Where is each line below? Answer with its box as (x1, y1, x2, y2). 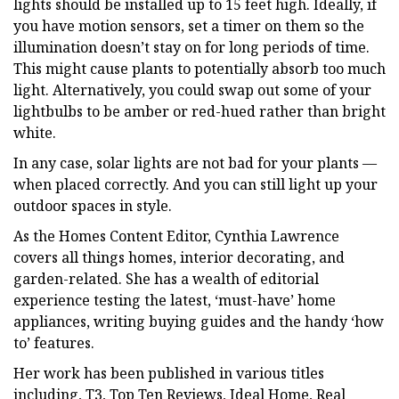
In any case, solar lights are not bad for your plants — (13, 152, 377, 173)
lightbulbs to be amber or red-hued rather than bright (13, 101, 386, 121)
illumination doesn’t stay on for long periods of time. (13, 37, 370, 57)
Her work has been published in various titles (13, 362, 324, 383)
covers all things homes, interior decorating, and (13, 247, 345, 267)
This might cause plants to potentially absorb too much (13, 58, 386, 78)
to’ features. (13, 332, 94, 353)
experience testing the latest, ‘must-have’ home (13, 289, 336, 310)
